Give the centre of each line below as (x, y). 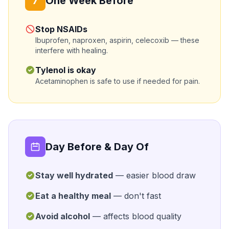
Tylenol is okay (66, 70)
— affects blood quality (136, 216)
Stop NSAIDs (61, 29)
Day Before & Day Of (97, 147)
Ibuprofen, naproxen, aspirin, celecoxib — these (117, 40)
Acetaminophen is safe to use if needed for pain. (118, 81)
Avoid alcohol (63, 216)
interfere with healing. (72, 50)
